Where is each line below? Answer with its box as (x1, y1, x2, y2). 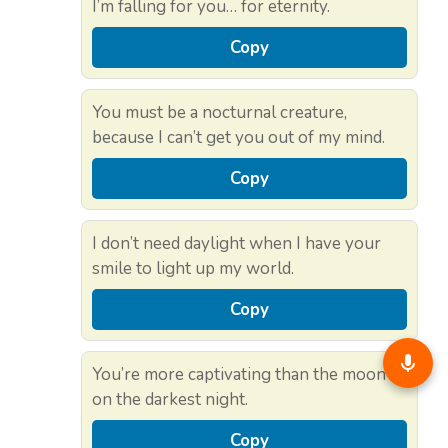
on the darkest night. (92, 387, 248, 411)
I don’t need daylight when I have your (92, 231, 381, 255)
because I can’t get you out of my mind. (92, 125, 385, 149)
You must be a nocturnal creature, (92, 100, 347, 124)
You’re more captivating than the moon (92, 362, 386, 386)
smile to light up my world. (92, 256, 294, 280)
